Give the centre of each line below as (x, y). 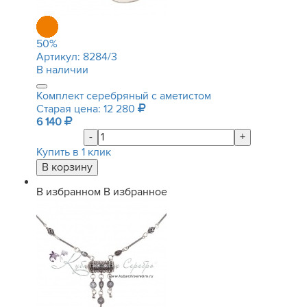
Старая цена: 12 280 (87, 109)
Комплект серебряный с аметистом (124, 96)
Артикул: (60, 57)
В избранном (69, 192)
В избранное (135, 192)
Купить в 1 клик (74, 152)
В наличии (62, 70)
